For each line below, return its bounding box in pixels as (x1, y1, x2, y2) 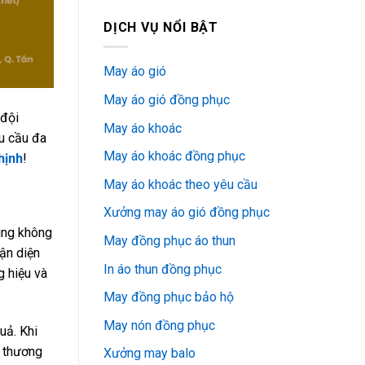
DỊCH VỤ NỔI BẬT (103, 19, 219, 35)
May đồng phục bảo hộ (103, 289, 234, 306)
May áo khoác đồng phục (103, 148, 245, 165)
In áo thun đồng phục (103, 261, 222, 277)
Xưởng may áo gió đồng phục (103, 204, 270, 221)
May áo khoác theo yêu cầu (103, 176, 257, 192)
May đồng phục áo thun (103, 233, 235, 249)
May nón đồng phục (103, 317, 215, 333)
